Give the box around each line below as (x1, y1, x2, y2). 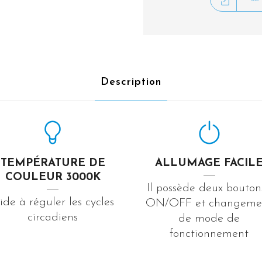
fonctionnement (170, 227, 249, 240)
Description (101, 76, 161, 88)
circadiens (27, 211, 78, 223)
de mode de (178, 212, 240, 225)
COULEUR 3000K (5, 171, 101, 183)
